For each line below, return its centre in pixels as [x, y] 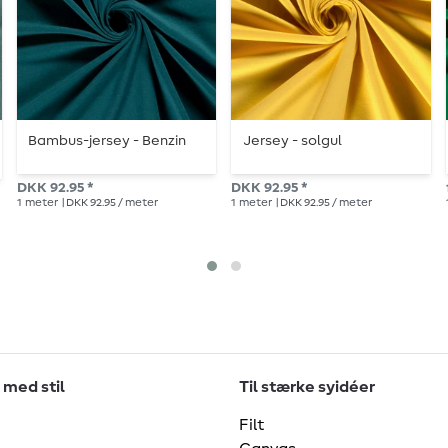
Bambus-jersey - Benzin [106, 141]
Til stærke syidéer [307, 387]
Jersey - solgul [292, 141]
